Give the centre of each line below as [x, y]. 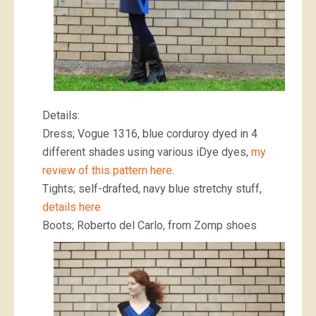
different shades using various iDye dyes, [147, 152]
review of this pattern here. [108, 170]
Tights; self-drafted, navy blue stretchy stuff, [152, 188]
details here [72, 207]
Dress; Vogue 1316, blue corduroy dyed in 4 [150, 133]
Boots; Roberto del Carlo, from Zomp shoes [150, 225]
